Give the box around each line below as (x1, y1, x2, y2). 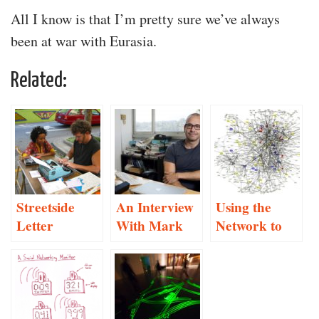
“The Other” (216, 252, 293, 273)
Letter (16, 215, 53, 236)
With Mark (116, 215, 183, 236)
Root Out (216, 234, 271, 254)
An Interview (116, 197, 194, 217)
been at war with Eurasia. (11, 31, 157, 51)
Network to (216, 215, 282, 236)
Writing (16, 234, 62, 254)
